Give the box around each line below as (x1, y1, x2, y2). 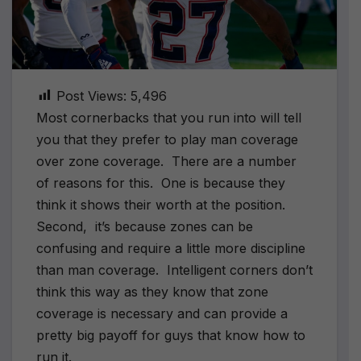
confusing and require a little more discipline (36, 239, 305, 256)
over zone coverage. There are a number (36, 152, 297, 169)
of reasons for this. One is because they (36, 174, 285, 191)
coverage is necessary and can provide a (36, 305, 288, 322)
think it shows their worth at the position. (36, 196, 289, 213)
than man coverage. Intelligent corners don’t (36, 261, 313, 278)
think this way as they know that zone (36, 283, 268, 300)
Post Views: (56, 87, 127, 104)
